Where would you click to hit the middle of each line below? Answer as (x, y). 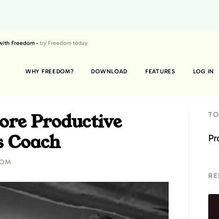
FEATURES (160, 72)
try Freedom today (64, 43)
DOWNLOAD (109, 72)
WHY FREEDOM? (50, 72)
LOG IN (203, 72)
